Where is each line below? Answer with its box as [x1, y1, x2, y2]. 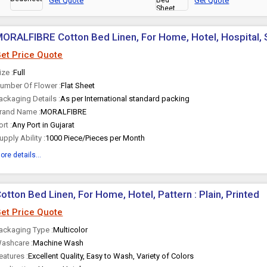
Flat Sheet [61, 81, 95, 90]
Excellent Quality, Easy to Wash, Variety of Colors [28, 252, 194, 260]
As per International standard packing [60, 94, 190, 103]
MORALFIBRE [41, 107, 87, 116]
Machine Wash [33, 238, 84, 247]
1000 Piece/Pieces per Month [45, 133, 145, 142]
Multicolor [53, 225, 88, 234]
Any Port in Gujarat [12, 120, 75, 129]
